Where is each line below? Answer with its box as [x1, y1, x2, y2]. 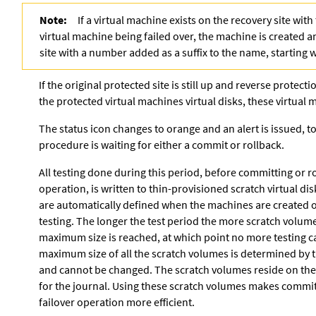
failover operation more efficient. [39, 295, 195, 309]
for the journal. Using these [39, 279, 169, 293]
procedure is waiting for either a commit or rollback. [39, 138, 284, 152]
